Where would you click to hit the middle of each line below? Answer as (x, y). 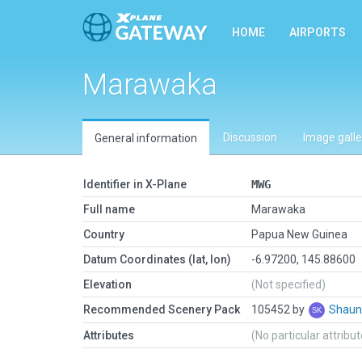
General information (146, 138)
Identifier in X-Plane (135, 184)
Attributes (109, 335)
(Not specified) (288, 284)
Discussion (250, 137)
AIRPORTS (318, 32)
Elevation (107, 284)
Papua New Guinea (299, 234)
